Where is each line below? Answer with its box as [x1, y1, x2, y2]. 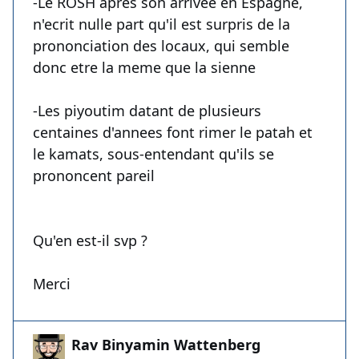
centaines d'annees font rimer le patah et [33, 123, 313, 143]
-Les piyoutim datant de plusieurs [33, 101, 261, 121]
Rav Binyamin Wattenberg [71, 335, 260, 355]
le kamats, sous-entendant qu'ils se [33, 144, 274, 164]
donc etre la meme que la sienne [33, 58, 256, 78]
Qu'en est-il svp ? [33, 231, 147, 251]
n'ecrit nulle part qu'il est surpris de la [33, 14, 290, 34]
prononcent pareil [33, 166, 155, 186]
